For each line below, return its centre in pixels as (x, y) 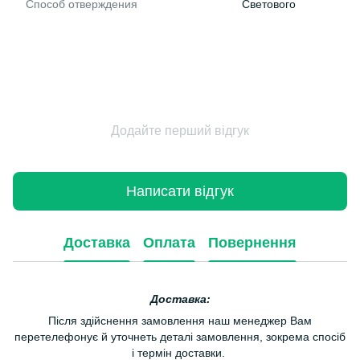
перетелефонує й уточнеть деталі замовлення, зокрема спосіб (180, 337)
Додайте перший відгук (180, 131)
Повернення (252, 242)
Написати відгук (180, 191)
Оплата (169, 242)
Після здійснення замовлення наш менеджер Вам (180, 321)
